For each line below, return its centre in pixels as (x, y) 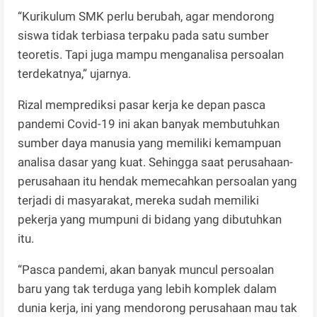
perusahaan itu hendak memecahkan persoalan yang (158, 181)
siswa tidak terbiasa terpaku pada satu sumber (144, 36)
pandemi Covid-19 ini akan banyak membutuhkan (149, 124)
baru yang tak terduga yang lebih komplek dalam (148, 289)
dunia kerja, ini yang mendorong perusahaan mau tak (158, 308)
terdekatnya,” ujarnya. (75, 74)
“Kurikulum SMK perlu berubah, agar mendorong (146, 17)
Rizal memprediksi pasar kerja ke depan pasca (142, 105)
